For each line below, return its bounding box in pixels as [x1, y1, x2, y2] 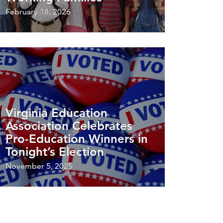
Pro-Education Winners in [5, 131, 148, 146]
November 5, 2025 [5, 161, 73, 171]
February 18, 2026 [5, 6, 71, 16]
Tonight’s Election [5, 144, 104, 159]
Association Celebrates [5, 118, 132, 133]
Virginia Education [5, 105, 108, 120]
